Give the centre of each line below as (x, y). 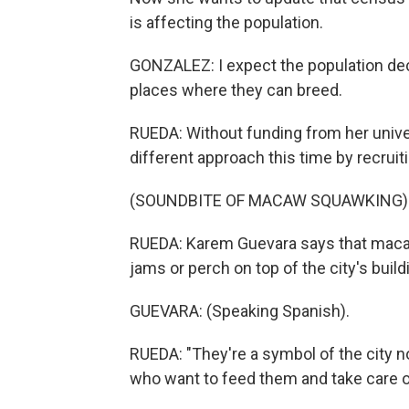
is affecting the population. (226, 22)
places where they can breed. (236, 89)
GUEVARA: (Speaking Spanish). (240, 310)
